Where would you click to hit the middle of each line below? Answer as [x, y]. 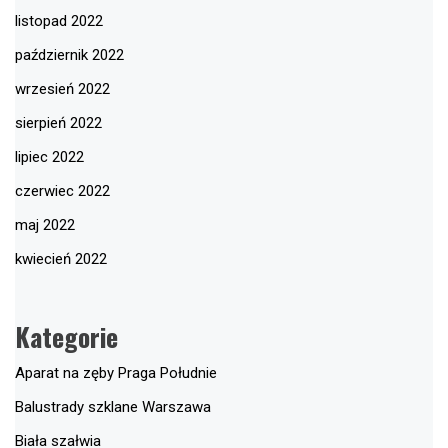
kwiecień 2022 [61, 258]
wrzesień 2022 [62, 88]
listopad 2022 [59, 20]
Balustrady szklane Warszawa [113, 407]
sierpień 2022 [58, 122]
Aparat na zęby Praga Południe [116, 373]
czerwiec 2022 [62, 190]
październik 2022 [69, 54]
